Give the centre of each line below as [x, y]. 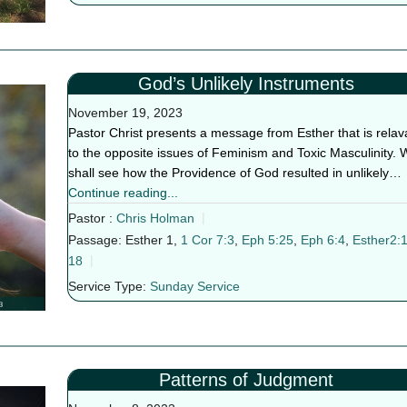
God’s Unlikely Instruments [246, 84]
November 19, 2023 [125, 113]
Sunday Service [194, 287]
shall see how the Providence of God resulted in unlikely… [234, 173]
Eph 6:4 [323, 240]
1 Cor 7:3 [207, 240]
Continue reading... [123, 193]
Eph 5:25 [267, 240]
